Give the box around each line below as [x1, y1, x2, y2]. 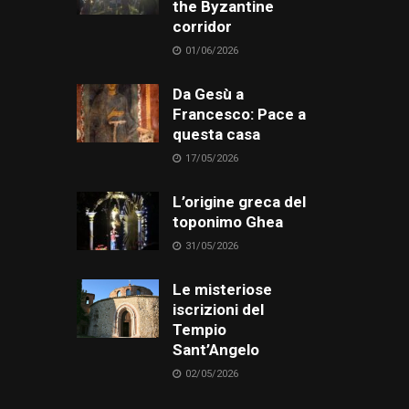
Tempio [172, 320, 226, 339]
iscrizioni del [172, 299, 264, 319]
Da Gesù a [172, 84, 244, 103]
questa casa [172, 124, 260, 143]
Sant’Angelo [172, 340, 259, 359]
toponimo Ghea [172, 212, 283, 231]
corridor [172, 16, 232, 36]
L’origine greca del [172, 192, 306, 211]
